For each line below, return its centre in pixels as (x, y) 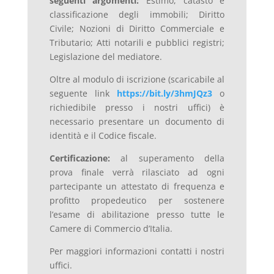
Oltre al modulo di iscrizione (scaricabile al (137, 80)
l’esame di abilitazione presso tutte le (137, 215)
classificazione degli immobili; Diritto (137, 15)
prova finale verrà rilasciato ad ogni (137, 172)
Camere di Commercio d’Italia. (111, 229)
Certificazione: (80, 158)
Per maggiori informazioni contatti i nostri (137, 251)
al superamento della (167, 158)
